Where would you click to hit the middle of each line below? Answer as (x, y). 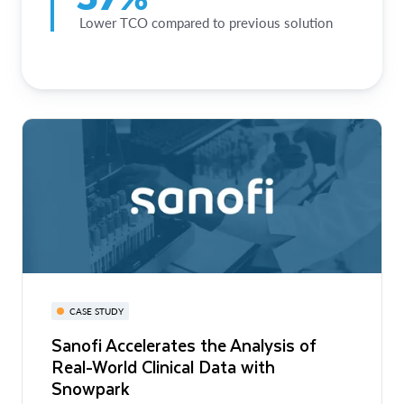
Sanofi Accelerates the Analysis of (184, 344)
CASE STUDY (96, 311)
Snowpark (91, 388)
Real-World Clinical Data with (163, 366)
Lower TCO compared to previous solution (204, 22)
